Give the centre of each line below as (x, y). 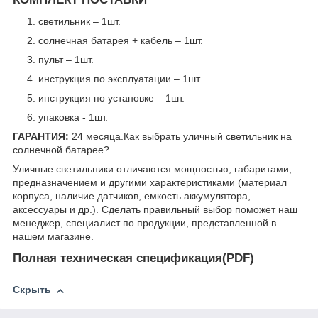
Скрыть (32, 290)
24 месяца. (96, 136)
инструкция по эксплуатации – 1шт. (120, 78)
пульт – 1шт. (66, 59)
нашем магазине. (53, 236)
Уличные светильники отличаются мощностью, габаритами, (152, 169)
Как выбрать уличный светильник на (208, 136)
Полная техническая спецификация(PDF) (133, 258)
